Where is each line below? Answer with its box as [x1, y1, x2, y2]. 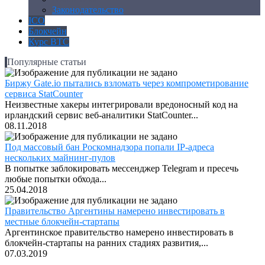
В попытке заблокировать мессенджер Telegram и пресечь [5, 163, 238, 173]
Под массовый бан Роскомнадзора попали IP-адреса [5, 141, 214, 152]
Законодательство [52, 4, 124, 15]
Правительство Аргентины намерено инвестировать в [5, 205, 225, 216]
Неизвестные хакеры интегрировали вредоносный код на [5, 99, 238, 109]
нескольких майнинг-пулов [5, 152, 115, 163]
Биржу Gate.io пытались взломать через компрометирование [5, 77, 248, 88]
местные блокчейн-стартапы [5, 216, 119, 227]
